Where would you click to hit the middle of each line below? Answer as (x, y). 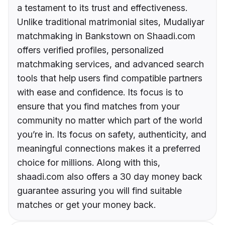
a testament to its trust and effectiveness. (102, 8)
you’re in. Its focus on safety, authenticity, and (112, 135)
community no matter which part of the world (110, 121)
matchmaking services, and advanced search (110, 64)
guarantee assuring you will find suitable (99, 191)
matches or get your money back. (86, 205)
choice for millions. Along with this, (89, 163)
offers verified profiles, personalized (90, 50)
